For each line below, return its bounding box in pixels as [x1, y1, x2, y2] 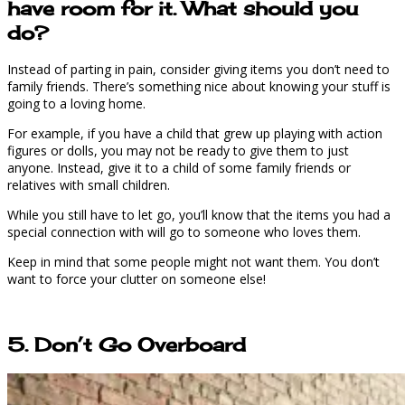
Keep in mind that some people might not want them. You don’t [7, 252, 380, 270]
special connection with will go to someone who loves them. [7, 222, 361, 240]
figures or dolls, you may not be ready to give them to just [7, 141, 349, 159]
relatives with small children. [7, 175, 170, 193]
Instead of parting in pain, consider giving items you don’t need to [7, 60, 390, 78]
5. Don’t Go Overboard [7, 333, 246, 357]
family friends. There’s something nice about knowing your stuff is [7, 77, 391, 95]
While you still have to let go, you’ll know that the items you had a [7, 205, 391, 223]
